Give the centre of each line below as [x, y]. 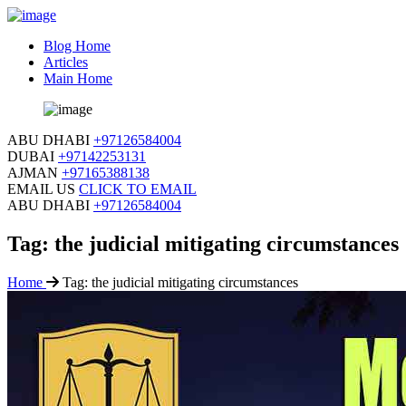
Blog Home [77, 46]
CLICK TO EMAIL [138, 189]
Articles [66, 62]
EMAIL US [41, 189]
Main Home [78, 78]
